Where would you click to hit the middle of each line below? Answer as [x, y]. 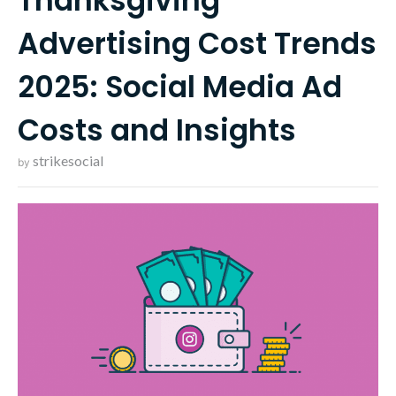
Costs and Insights [157, 131]
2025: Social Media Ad [180, 88]
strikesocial [68, 161]
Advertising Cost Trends [197, 44]
